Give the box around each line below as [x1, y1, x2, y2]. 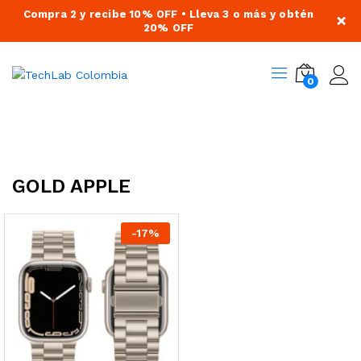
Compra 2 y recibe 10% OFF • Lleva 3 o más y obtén [23, 8, 314, 20]
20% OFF [143, 22, 194, 34]
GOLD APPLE [12, 175, 131, 197]
